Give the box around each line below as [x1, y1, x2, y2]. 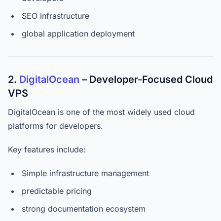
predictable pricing [22, 186, 92, 196]
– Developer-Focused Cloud [79, 74, 213, 85]
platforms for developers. [8, 121, 103, 131]
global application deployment [22, 29, 135, 38]
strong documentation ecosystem [22, 204, 146, 214]
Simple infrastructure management [22, 168, 149, 178]
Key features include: [8, 145, 86, 154]
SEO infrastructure [22, 11, 89, 21]
